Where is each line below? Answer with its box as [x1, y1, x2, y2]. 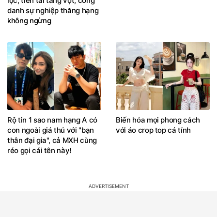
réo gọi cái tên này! [7, 146, 72, 155]
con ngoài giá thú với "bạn [7, 125, 94, 135]
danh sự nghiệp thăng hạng [7, 6, 99, 15]
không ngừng [7, 16, 51, 26]
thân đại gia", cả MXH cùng [7, 136, 97, 145]
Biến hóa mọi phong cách [116, 115, 200, 125]
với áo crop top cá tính [116, 125, 191, 135]
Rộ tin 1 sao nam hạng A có [7, 115, 97, 125]
